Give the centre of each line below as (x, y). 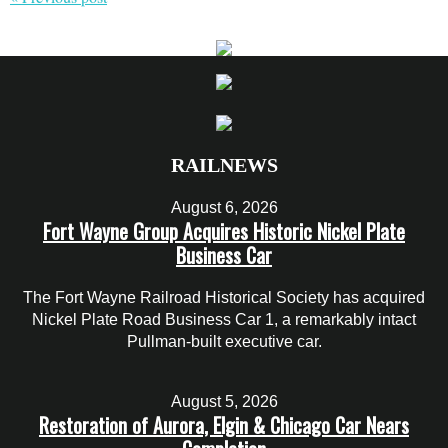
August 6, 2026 (224, 207)
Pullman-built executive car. (224, 341)
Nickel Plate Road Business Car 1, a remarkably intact (224, 319)
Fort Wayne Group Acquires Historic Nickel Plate (224, 230)
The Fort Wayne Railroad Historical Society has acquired (224, 297)
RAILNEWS (224, 164)
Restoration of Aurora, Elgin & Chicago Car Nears (224, 425)
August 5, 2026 (224, 402)
